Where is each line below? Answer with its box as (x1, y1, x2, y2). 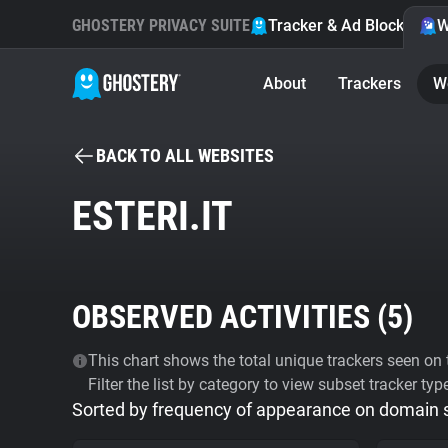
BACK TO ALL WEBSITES (96, 145, 274, 166)
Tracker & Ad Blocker (268, 16, 419, 35)
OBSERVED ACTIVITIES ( (72, 298, 387, 336)
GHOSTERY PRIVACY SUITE (72, 16, 250, 35)
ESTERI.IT (72, 193, 233, 240)
